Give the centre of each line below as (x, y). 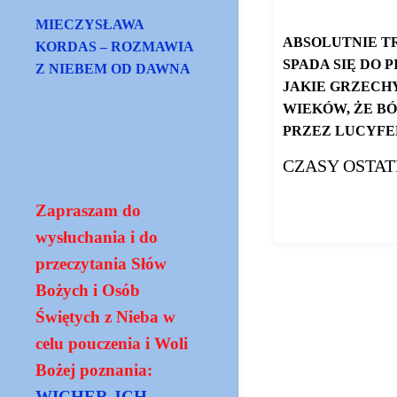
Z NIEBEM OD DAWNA (113, 69)
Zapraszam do (89, 211)
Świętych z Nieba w (106, 317)
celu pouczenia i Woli (112, 344)
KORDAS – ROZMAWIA (115, 47)
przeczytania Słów (101, 264)
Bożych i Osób (88, 291)
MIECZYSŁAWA (90, 24)
